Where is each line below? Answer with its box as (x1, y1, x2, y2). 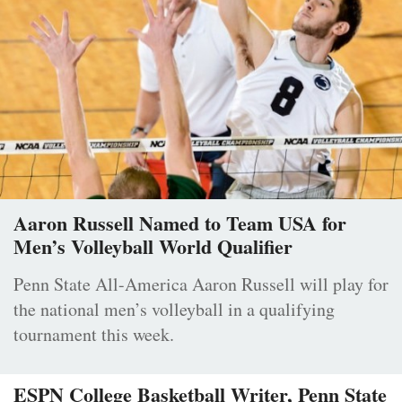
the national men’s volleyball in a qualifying (13, 296, 335, 321)
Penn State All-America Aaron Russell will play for (13, 271, 389, 296)
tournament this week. (13, 321, 174, 346)
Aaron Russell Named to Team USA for (13, 207, 346, 238)
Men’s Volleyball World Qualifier (13, 231, 293, 261)
